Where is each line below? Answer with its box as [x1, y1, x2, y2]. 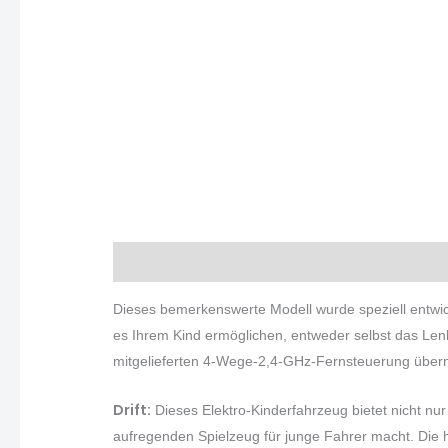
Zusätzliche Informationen [232, 252, 429, 273]
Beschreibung [113, 252, 215, 273]
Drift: [113, 399, 152, 420]
